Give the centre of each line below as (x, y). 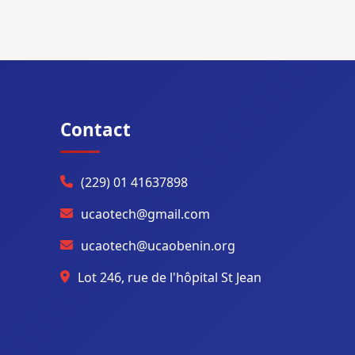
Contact (95, 130)
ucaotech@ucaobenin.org (158, 246)
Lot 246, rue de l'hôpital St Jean (170, 277)
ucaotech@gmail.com (145, 214)
